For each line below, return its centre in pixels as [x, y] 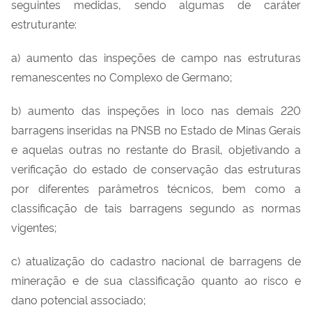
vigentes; [34, 227]
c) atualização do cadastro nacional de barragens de [156, 260]
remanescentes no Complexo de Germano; [122, 76]
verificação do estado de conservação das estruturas [156, 168]
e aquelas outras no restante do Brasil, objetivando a [156, 149]
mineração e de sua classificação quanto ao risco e [156, 280]
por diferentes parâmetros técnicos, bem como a [156, 188]
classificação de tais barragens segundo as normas [156, 207]
